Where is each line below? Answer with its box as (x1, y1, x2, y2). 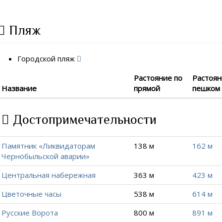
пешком (192, 83, 221, 93)
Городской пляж (17, 53, 77, 63)
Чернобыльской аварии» (1, 151, 90, 161)
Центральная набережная (1, 170, 96, 180)
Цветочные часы (1, 189, 62, 199)
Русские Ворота (1, 208, 58, 218)
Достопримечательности (9, 112, 157, 127)
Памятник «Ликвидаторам (1, 141, 96, 151)
